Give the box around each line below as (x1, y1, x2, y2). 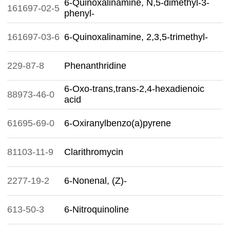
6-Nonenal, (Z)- (64, 176, 127, 186)
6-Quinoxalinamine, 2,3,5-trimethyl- (64, 32, 208, 42)
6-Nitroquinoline (64, 204, 129, 215)
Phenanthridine (64, 61, 126, 71)
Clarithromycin (64, 147, 123, 157)
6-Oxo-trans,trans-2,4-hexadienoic (64, 84, 204, 94)
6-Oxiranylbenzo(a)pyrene (64, 118, 171, 128)
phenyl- (64, 8, 94, 18)
